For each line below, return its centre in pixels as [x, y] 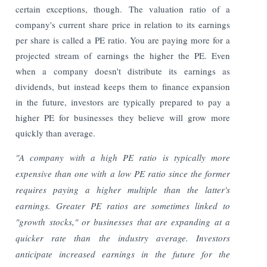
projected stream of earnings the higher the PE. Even [123, 55]
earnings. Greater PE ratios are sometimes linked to [123, 205]
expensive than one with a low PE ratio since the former [123, 173]
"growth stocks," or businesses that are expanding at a [123, 221]
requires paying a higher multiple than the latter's [123, 189]
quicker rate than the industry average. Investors [123, 237]
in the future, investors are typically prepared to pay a [123, 102]
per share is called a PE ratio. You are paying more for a [123, 40]
